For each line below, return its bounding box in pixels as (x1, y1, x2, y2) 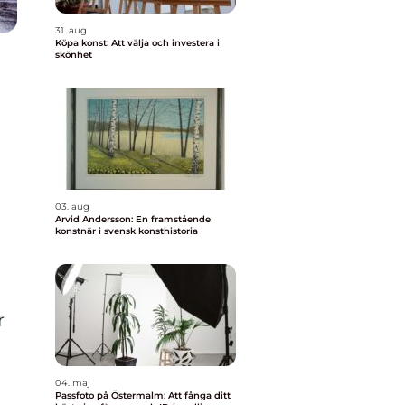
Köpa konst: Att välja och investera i (55, 37, 220, 49)
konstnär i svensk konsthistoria (55, 225, 198, 237)
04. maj (55, 377, 90, 389)
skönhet (55, 49, 92, 61)
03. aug (55, 201, 89, 212)
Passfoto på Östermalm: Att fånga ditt (55, 390, 231, 401)
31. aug (55, 24, 87, 36)
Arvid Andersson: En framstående (55, 213, 211, 225)
